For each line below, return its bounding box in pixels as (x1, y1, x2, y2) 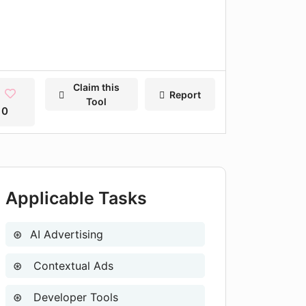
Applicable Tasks (5, 188, 147, 208)
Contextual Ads (30, 259, 113, 273)
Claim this (73, 81, 120, 93)
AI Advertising (30, 227, 103, 241)
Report (169, 88, 201, 100)
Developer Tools (30, 290, 118, 304)
